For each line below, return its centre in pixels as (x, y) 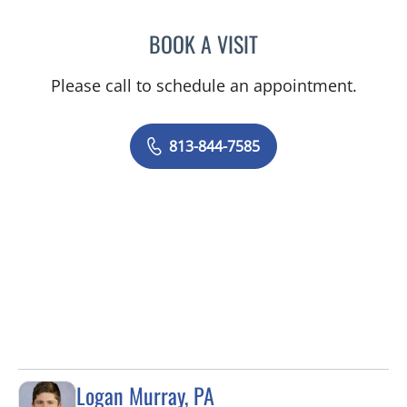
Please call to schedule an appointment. (203, 86)
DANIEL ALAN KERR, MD (326, 41)
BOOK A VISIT (203, 44)
